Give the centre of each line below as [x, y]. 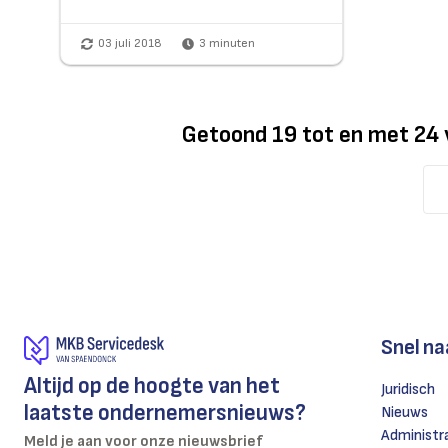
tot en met [355, 135]
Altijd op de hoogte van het [152, 386]
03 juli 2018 [130, 44]
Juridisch [408, 390]
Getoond [227, 135]
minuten [230, 44]
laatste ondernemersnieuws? [165, 413]
